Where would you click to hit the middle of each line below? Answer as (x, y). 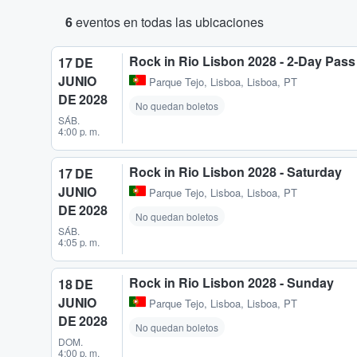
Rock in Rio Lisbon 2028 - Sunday (231, 282)
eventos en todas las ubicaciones (168, 22)
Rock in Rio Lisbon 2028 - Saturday (235, 172)
